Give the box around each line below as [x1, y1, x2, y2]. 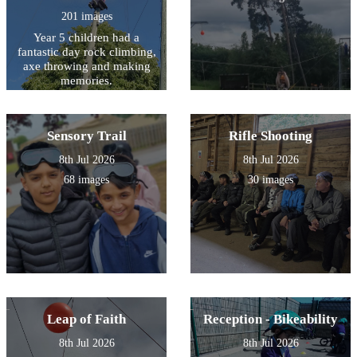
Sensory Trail [46, 128, 127, 144]
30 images [248, 174, 293, 186]
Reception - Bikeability [203, 312, 338, 328]
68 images [64, 174, 109, 186]
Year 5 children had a [33, 31, 139, 45]
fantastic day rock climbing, [17, 45, 156, 59]
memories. [61, 74, 112, 88]
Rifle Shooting [229, 128, 312, 144]
